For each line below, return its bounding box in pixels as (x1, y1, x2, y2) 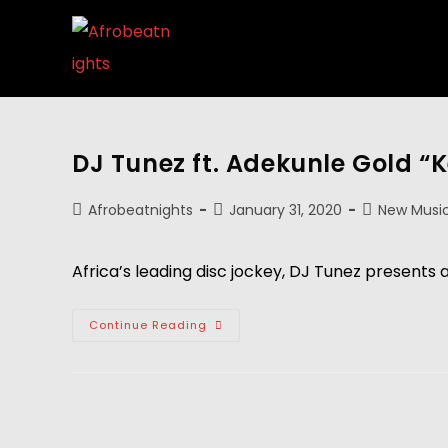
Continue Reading (89, 317, 207, 333)
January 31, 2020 (229, 200, 342, 220)
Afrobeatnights (88, 200, 193, 220)
